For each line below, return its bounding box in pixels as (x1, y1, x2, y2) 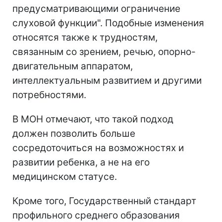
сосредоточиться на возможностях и (12, 142, 184, 154)
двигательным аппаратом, (12, 60, 133, 72)
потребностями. (12, 89, 86, 101)
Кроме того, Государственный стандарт (12, 195, 196, 207)
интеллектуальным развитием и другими (12, 74, 202, 86)
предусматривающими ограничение (12, 2, 180, 14)
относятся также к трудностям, (12, 31, 158, 43)
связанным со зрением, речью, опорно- (12, 46, 196, 57)
